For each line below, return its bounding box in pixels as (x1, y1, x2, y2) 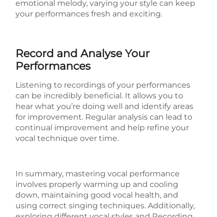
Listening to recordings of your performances (15, 80, 191, 90)
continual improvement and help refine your (15, 123, 189, 132)
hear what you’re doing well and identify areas (15, 101, 194, 111)
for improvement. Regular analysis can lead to (15, 112, 193, 122)
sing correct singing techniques (21, 201, 145, 210)
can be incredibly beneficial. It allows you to (15, 91, 184, 100)
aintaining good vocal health (49, 190, 160, 200)
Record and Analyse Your (15, 46, 150, 60)
